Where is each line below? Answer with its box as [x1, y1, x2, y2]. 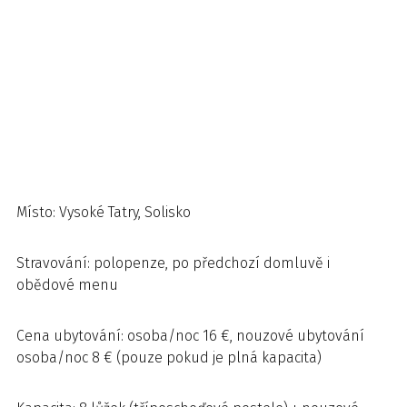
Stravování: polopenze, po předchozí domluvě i [16, 254, 330, 272]
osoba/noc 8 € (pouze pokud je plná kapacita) [16, 349, 322, 366]
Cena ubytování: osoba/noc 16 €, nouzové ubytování [16, 327, 364, 344]
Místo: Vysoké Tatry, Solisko [16, 203, 191, 221]
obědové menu [16, 276, 118, 293]
